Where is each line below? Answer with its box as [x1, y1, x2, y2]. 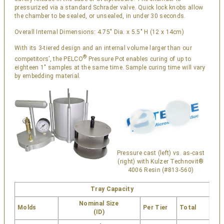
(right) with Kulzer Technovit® [117, 158, 204, 165]
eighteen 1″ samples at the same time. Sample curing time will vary [14, 64, 205, 71]
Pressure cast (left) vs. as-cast [116, 149, 205, 157]
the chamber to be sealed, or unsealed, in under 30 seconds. [14, 12, 186, 19]
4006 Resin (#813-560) [127, 166, 194, 174]
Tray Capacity [90, 185, 133, 193]
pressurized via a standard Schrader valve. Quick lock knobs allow [14, 4, 203, 11]
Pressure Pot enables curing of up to [86, 55, 191, 62]
